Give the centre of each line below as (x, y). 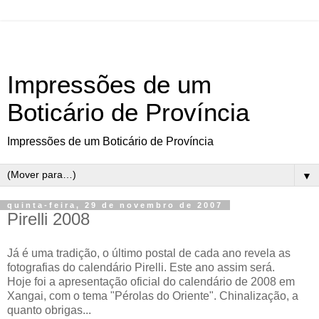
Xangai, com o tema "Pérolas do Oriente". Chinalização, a (153, 296)
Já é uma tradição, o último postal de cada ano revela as (149, 253)
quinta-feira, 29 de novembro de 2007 (115, 205)
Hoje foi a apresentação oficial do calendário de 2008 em (151, 281)
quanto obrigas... (49, 310)
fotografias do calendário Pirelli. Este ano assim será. (141, 267)
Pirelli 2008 (48, 219)
